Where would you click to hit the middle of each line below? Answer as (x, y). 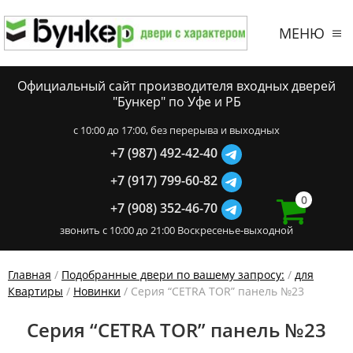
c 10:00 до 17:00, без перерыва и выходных (176, 130)
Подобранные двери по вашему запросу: (173, 275)
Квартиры (35, 291)
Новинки (97, 291)
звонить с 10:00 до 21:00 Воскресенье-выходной (176, 230)
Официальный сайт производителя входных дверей (176, 86)
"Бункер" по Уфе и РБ (176, 102)
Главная (30, 275)
